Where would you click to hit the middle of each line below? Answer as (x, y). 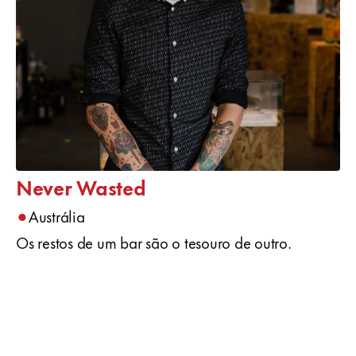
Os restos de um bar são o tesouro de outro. (154, 242)
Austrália (56, 216)
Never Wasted (81, 186)
